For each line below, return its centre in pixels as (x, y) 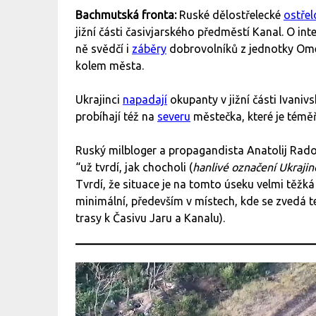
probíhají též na (116, 117)
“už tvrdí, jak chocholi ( (134, 168)
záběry (149, 49)
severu (174, 117)
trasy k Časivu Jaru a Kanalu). (150, 218)
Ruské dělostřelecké (231, 15)
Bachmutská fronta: (127, 15)
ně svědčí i (104, 49)
